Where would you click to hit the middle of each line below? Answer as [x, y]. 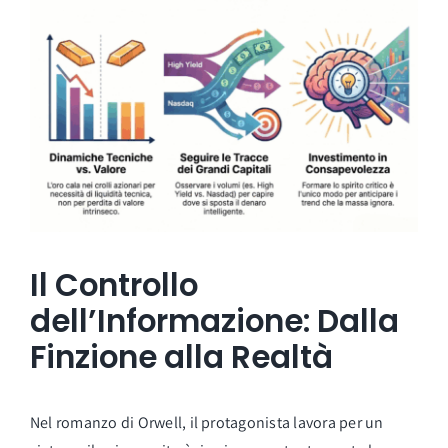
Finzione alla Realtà [181, 356]
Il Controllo [113, 284]
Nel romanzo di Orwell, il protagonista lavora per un [206, 422]
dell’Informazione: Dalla [214, 320]
